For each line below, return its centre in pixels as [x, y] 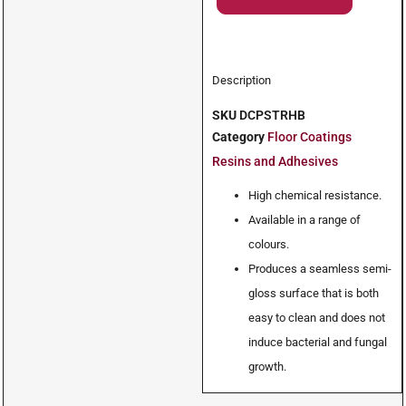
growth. [268, 366]
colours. [269, 244]
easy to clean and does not [317, 317]
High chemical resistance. [315, 195]
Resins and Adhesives [275, 161]
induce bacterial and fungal [318, 342]
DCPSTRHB [273, 115]
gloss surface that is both [314, 293]
